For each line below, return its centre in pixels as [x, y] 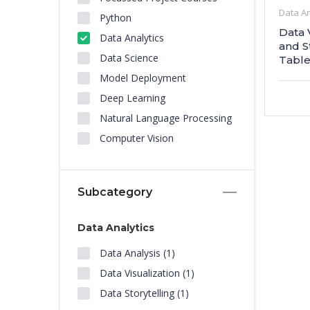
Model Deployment [143, 78]
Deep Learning [133, 98]
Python [116, 18]
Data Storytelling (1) [144, 293]
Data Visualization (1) [147, 273]
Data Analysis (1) [137, 253]
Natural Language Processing [166, 118]
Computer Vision [137, 138]
